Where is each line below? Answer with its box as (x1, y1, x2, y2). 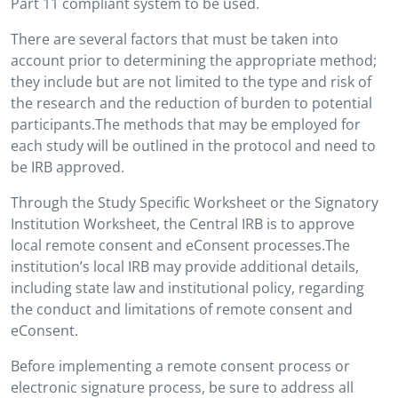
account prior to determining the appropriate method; (11, 51, 377, 70)
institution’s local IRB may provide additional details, (11, 257, 359, 276)
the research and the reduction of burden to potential (11, 93, 372, 113)
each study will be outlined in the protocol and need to (11, 136, 376, 155)
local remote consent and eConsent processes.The (11, 235, 350, 255)
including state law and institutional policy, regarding (11, 278, 364, 298)
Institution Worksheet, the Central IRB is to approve (11, 214, 354, 234)
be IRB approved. (11, 157, 124, 177)
